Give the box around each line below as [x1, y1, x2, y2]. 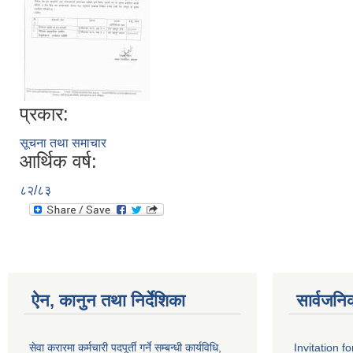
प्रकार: [20, 103, 69, 124]
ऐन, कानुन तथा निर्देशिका [32, 291, 185, 310]
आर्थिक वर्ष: [20, 150, 97, 172]
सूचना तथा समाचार [20, 136, 106, 150]
